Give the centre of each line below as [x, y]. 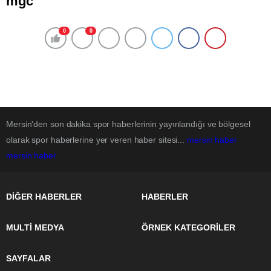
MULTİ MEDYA [35, 227]
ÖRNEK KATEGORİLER [188, 227]
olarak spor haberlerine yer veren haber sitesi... [96, 140]
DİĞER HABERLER [44, 197]
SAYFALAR [28, 258]
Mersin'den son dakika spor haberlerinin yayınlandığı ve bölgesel [128, 124]
